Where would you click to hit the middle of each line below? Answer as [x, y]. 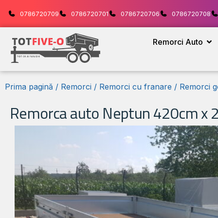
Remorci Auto [178, 42]
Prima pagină [29, 87]
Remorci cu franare [136, 87]
